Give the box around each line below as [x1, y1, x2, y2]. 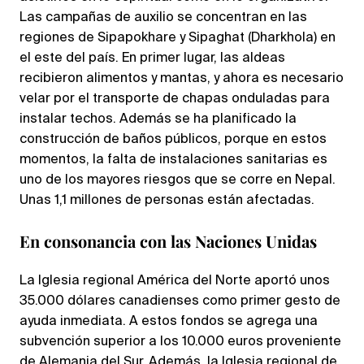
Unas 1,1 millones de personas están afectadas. [19, 194, 314, 208]
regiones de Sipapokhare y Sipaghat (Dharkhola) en [19, 32, 336, 45]
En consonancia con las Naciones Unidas [19, 230, 317, 253]
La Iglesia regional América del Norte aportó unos [19, 275, 330, 288]
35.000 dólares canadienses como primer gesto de [19, 295, 340, 309]
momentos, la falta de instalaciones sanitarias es [19, 154, 327, 167]
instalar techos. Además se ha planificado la [19, 113, 297, 127]
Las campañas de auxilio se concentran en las [19, 11, 307, 25]
